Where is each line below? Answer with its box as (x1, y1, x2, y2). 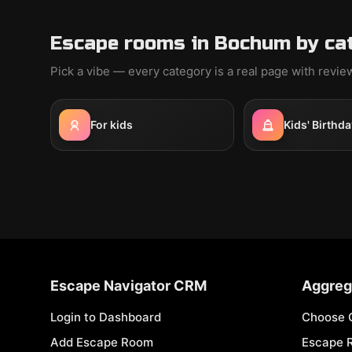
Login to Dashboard (50, 310, 161, 324)
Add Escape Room (50, 335, 153, 350)
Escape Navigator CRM (50, 277, 207, 294)
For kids (90, 118, 133, 131)
